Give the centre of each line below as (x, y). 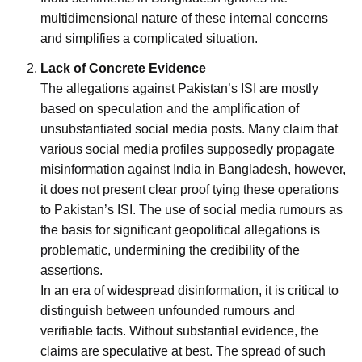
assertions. (72, 270)
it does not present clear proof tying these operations (189, 189)
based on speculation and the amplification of (170, 108)
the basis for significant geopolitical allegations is (180, 229)
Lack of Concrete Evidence (123, 68)
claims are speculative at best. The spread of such (183, 351)
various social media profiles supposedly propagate (187, 149)
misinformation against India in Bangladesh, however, (193, 169)
